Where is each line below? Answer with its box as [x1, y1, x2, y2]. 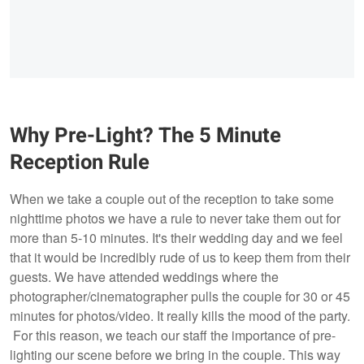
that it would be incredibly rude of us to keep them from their [10, 248, 350, 267]
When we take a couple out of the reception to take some [10, 189, 334, 209]
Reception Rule [10, 147, 149, 179]
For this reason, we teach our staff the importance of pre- [10, 326, 336, 345]
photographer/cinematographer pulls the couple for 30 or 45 [10, 287, 350, 306]
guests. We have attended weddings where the [10, 267, 279, 287]
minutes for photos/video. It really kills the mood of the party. [10, 306, 350, 326]
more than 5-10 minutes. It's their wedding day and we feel [10, 228, 343, 248]
